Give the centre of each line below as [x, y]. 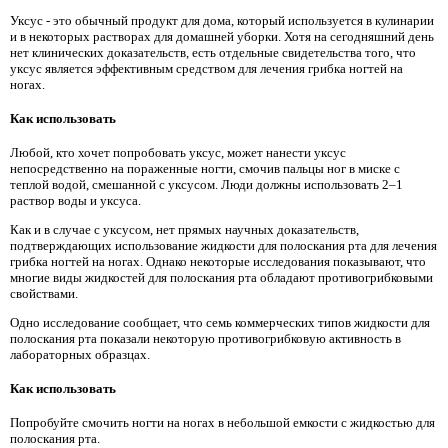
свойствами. [44, 294]
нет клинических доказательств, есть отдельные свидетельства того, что [213, 53]
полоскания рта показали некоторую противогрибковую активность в [205, 339]
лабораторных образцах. [80, 355]
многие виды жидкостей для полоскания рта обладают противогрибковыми [221, 278]
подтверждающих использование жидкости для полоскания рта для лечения [223, 246]
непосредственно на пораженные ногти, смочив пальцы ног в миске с [205, 168]
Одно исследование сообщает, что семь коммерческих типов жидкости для [220, 323]
